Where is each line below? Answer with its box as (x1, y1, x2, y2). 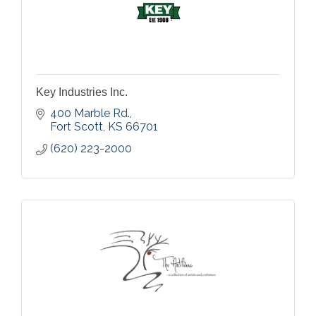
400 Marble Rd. (50, 107, 130, 120)
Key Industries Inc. (36, 86, 128, 98)
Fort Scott (50, 120, 103, 133)
